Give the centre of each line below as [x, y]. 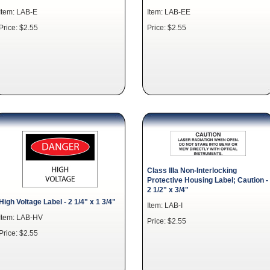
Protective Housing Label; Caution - [208, 180]
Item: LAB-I [165, 205]
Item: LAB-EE [169, 12]
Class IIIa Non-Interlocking [192, 170]
